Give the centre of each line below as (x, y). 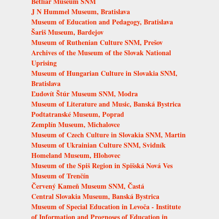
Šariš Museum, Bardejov (67, 32)
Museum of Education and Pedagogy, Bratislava (102, 22)
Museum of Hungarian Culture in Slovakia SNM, (104, 73)
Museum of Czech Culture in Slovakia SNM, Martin (109, 135)
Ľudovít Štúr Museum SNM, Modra (85, 94)
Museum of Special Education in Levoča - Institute (106, 207)
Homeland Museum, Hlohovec (76, 155)
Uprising (44, 63)
